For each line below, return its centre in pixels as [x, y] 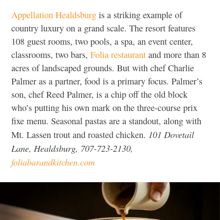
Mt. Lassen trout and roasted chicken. [80, 134]
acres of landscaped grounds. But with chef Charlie [103, 68]
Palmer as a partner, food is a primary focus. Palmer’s [107, 81]
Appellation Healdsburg [54, 14]
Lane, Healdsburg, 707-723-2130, [72, 148]
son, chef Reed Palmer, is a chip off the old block [99, 94]
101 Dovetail [171, 134]
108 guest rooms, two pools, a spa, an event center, [102, 41]
